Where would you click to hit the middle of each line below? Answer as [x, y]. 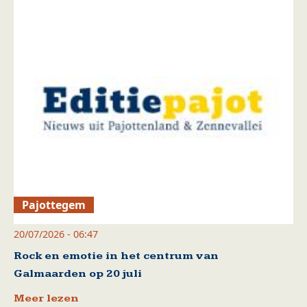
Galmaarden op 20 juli [78, 273]
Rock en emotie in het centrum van [116, 256]
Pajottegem [54, 205]
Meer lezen [46, 298]
